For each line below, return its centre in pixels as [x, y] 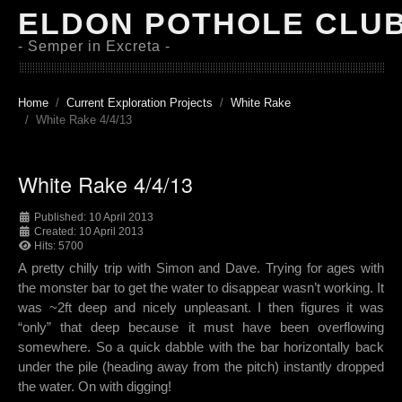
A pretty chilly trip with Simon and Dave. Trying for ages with [201, 268]
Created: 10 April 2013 [89, 232]
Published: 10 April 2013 [94, 218]
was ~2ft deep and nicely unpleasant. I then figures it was [201, 308]
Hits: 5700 [59, 246]
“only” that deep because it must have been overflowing [201, 328]
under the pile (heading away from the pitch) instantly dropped [201, 367]
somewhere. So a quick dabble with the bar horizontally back [201, 347]
